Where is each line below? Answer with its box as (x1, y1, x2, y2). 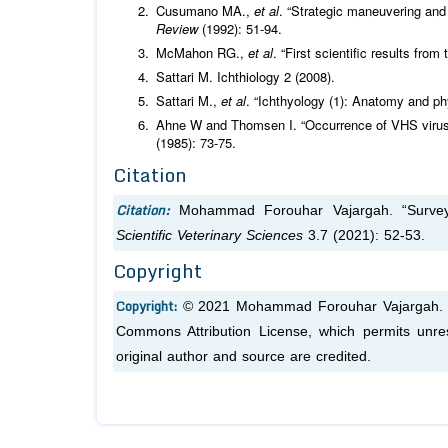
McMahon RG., (156, 43, 248, 63)
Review (156, 19, 198, 39)
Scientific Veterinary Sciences (116, 228, 308, 244)
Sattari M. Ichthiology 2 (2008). (156, 67, 335, 87)
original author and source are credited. (116, 349, 371, 365)
